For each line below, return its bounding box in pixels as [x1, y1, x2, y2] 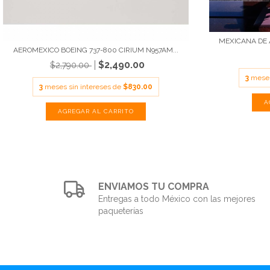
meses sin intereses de [44, 83, 123, 92]
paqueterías [98, 206, 144, 216]
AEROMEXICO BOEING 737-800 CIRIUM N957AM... [13, 46, 178, 55]
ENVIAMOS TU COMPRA [98, 181, 210, 193]
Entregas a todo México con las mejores [98, 194, 256, 204]
